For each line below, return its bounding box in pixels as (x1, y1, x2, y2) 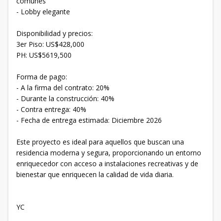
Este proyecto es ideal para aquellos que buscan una (16, 137, 184, 147)
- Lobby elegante (16, 7, 70, 16)
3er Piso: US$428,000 (16, 39, 84, 49)
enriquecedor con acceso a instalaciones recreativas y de (16, 159, 198, 168)
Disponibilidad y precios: (16, 29, 93, 38)
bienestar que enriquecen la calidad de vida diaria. (16, 170, 174, 179)
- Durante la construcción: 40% (16, 94, 114, 103)
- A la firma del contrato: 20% (16, 83, 110, 92)
